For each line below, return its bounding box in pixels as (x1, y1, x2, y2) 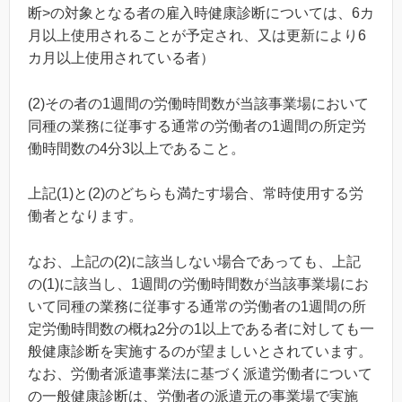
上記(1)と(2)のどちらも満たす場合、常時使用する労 (28, 186, 363, 202)
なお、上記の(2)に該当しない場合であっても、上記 (28, 253, 361, 269)
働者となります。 (28, 208, 143, 224)
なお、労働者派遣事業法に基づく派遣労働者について (28, 365, 372, 381)
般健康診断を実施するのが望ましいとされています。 (28, 343, 372, 359)
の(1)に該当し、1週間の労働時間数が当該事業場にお (28, 275, 369, 292)
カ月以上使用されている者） (28, 50, 214, 66)
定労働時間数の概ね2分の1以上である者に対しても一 (28, 320, 374, 336)
